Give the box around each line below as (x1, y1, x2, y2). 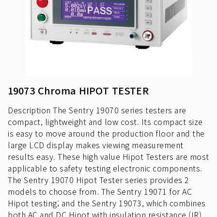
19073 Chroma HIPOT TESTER (8, 83, 149, 97)
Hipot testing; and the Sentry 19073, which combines (8, 197, 206, 209)
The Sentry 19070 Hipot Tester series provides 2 (8, 174, 189, 186)
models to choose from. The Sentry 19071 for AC (8, 186, 192, 197)
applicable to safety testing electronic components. (8, 162, 202, 174)
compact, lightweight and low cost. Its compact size (8, 116, 203, 127)
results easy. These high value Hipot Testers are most (8, 151, 209, 162)
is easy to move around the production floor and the (8, 127, 205, 139)
